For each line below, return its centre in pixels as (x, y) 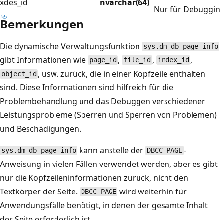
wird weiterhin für (152, 191)
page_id (103, 60)
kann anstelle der (111, 150)
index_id (173, 60)
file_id (137, 60)
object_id (19, 74)
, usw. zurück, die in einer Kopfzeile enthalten (122, 73)
